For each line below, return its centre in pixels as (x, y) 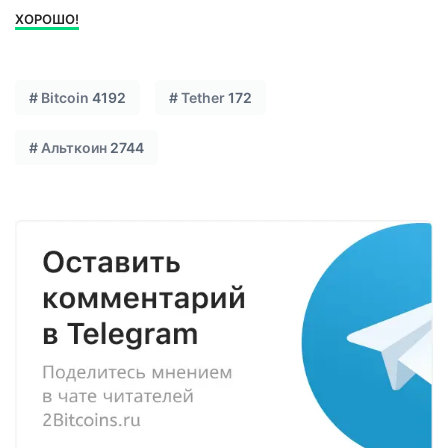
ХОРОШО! (47, 18)
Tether (203, 97)
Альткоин (74, 147)
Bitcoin (65, 97)
